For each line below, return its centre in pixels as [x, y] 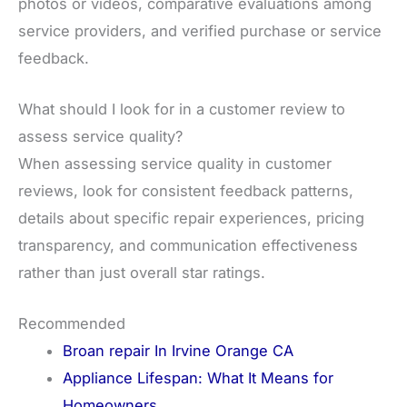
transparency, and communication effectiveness [188, 245]
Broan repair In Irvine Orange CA [179, 351]
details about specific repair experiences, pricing [191, 218]
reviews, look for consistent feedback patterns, [186, 190]
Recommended [72, 324]
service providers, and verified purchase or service [200, 30]
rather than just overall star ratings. [142, 272]
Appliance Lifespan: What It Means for [199, 378]
